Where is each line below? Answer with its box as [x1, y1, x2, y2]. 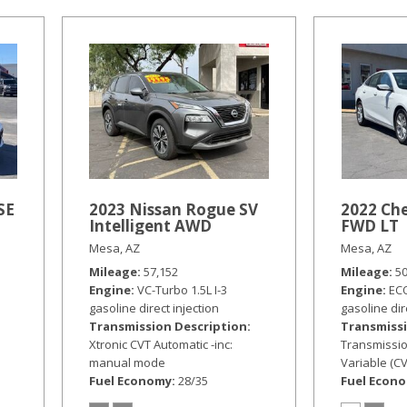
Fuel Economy [89, 372, 173, 389]
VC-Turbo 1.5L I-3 [137, 281, 228, 298]
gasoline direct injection [89, 299, 220, 316]
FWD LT [341, 214, 400, 236]
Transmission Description [89, 317, 248, 334]
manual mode [89, 353, 166, 371]
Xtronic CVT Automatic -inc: [89, 335, 233, 352]
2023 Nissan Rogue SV [89, 198, 259, 220]
